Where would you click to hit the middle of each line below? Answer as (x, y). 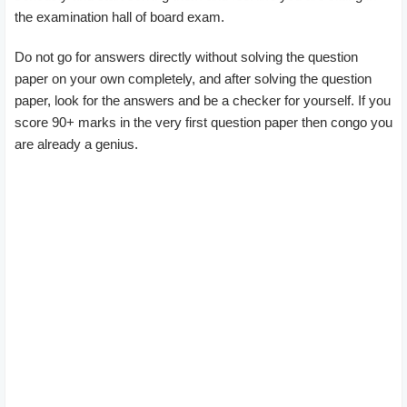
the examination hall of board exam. (119, 16)
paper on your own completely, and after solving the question (193, 78)
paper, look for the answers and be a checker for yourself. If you (203, 100)
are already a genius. (76, 144)
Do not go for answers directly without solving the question (186, 56)
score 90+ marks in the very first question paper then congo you (203, 122)
